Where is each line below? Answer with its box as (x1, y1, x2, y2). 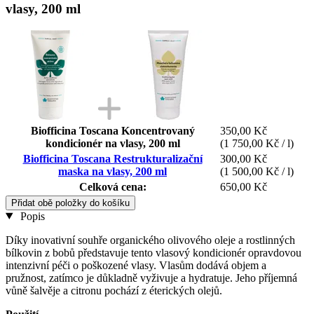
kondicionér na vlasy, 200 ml (45, 137, 180, 149)
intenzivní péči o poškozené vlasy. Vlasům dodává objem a (6, 259, 266, 271)
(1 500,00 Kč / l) (220, 165, 294, 177)
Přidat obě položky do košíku (11, 197, 130, 208)
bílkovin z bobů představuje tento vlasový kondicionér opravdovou (6, 246, 301, 259)
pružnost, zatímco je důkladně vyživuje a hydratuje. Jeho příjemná (6, 271, 297, 284)
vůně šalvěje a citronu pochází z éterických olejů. (6, 284, 222, 296)
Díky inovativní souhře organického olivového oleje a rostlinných (6, 233, 295, 246)
